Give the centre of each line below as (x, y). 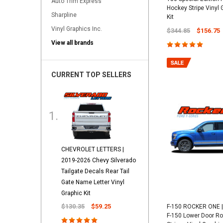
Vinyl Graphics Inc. (77, 29)
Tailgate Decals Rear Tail (95, 171)
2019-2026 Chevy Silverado (99, 160)
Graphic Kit (76, 193)
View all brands (72, 43)
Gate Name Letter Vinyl (93, 182)
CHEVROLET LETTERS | (93, 149)
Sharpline (64, 15)
